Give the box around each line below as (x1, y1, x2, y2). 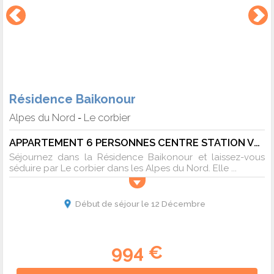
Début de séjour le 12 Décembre (75, 199, 206, 209)
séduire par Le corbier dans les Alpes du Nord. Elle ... (9, 163, 237, 174)
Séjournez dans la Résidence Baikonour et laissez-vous (9, 152, 265, 163)
